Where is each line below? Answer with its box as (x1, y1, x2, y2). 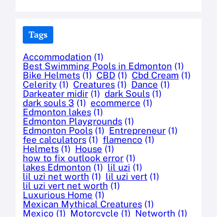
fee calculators (23, 134, 86, 145)
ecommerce (91, 97, 140, 108)
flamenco (103, 134, 142, 145)
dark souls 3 (23, 97, 74, 108)
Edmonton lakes (23, 106, 91, 117)
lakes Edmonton (23, 161, 91, 172)
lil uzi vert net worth (23, 180, 108, 191)
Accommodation (23, 51, 92, 62)
